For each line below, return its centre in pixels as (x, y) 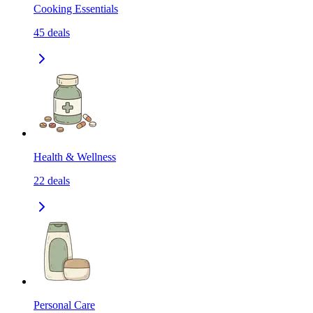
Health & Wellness (75, 157)
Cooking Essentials (76, 9)
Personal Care (64, 305)
